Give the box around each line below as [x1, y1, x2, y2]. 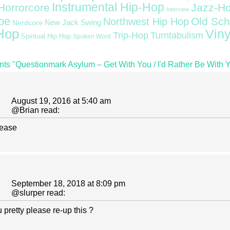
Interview [166, 6, 189, 12]
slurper [20, 188, 45, 197]
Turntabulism [150, 30, 203, 41]
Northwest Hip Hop [103, 16, 189, 27]
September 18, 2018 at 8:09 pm [11, 179, 125, 188]
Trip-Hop [113, 30, 148, 41]
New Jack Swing [45, 18, 101, 27]
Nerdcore [12, 18, 43, 27]
